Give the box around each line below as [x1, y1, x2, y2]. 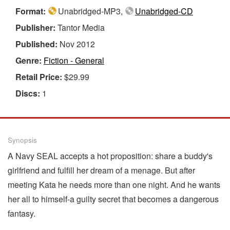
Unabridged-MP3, [56, 5, 125, 17]
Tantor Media [57, 21, 105, 33]
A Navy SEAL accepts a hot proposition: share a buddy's [8, 149, 213, 162]
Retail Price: [15, 70, 64, 83]
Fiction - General [44, 54, 104, 66]
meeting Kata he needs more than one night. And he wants [8, 178, 220, 190]
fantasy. [8, 207, 35, 219]
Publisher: [15, 21, 57, 33]
